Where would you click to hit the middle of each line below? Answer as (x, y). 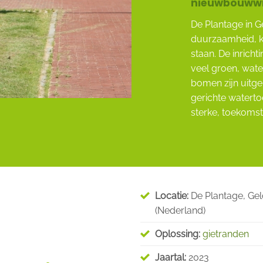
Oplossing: (178, 234)
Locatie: (172, 196)
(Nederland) (180, 210)
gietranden (226, 234)
